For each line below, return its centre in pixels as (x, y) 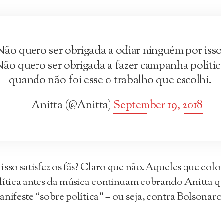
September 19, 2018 (158, 105)
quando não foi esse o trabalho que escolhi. (110, 81)
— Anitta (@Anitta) (66, 105)
